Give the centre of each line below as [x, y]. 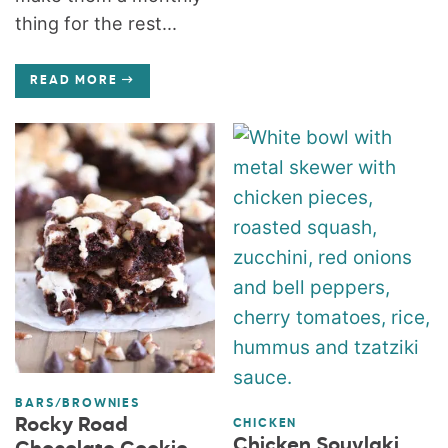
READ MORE [74, 80]
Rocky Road [72, 425]
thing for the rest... [96, 23]
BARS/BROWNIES [77, 403]
